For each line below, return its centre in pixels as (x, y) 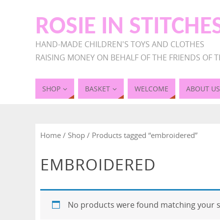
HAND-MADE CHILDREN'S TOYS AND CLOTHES (120, 44)
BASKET (97, 89)
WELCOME (151, 89)
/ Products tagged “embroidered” (141, 135)
